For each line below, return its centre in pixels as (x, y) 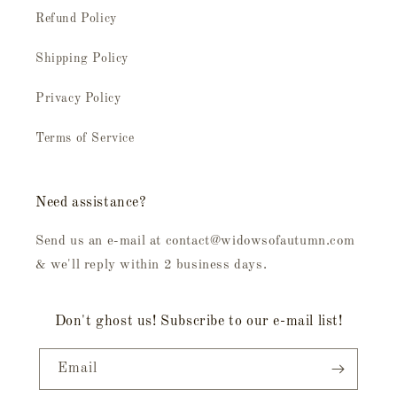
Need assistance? (91, 203)
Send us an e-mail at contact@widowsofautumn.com (195, 241)
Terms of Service (85, 138)
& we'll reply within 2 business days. (152, 265)
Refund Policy (76, 19)
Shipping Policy (82, 58)
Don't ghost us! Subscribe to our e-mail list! (198, 322)
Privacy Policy (78, 98)
